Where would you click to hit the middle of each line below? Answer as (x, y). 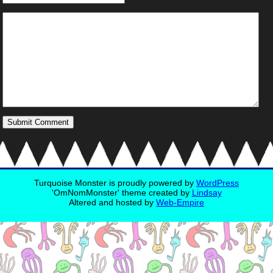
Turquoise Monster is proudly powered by (115, 183)
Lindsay (207, 192)
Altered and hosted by (112, 202)
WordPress (218, 183)
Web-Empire (180, 202)
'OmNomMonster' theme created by (122, 192)
